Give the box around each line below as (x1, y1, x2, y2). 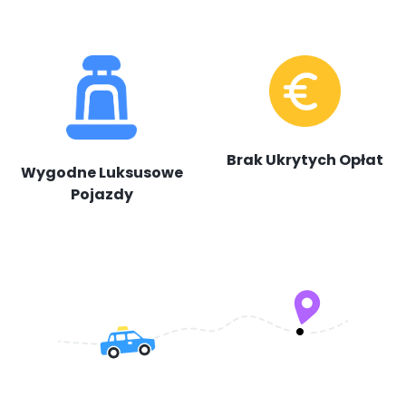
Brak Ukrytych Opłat (226, 150, 383, 170)
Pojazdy (70, 184, 133, 205)
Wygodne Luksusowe (20, 162, 183, 183)
